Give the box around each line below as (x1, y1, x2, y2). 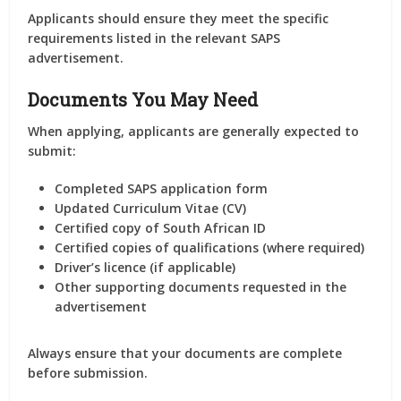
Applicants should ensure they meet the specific (28, 10, 329, 27)
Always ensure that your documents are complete (28, 345, 343, 362)
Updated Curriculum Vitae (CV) (55, 200, 247, 217)
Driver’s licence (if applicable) (55, 259, 236, 276)
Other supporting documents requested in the (55, 278, 347, 295)
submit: (28, 142, 77, 159)
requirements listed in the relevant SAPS (28, 30, 281, 47)
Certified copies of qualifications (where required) (55, 239, 365, 256)
